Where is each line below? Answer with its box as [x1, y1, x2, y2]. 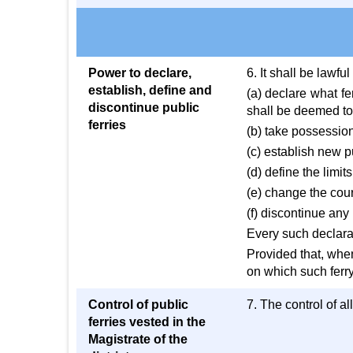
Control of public [88, 298, 188, 311]
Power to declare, [88, 66, 191, 80]
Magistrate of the [88, 333, 188, 346]
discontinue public [88, 101, 199, 114]
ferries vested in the [88, 315, 206, 329]
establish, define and [88, 84, 212, 97]
